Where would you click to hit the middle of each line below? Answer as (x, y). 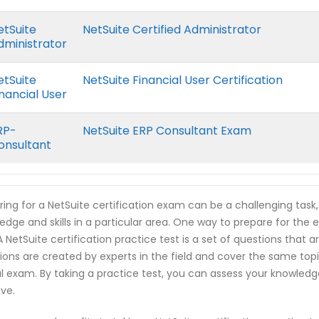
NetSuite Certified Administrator (172, 30)
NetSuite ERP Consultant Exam (167, 131)
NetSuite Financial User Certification (183, 80)
